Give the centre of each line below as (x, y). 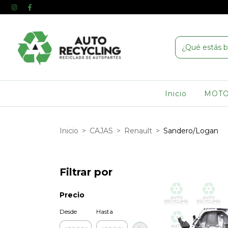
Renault (138, 131)
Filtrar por (86, 172)
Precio (72, 195)
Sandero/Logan (191, 131)
